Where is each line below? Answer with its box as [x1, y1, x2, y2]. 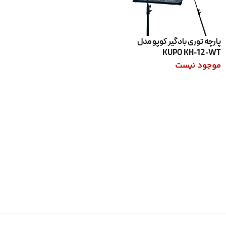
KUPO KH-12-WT [162, 46, 221, 59]
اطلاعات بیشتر [177, 78, 215, 89]
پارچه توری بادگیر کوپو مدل [137, 35, 221, 48]
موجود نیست [175, 59, 221, 72]
